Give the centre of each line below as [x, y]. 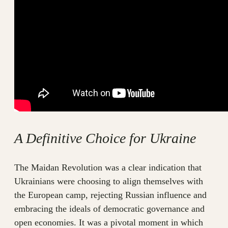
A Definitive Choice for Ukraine [105, 138]
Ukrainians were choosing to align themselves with [109, 181]
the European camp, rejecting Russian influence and [110, 195]
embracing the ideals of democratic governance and [109, 209]
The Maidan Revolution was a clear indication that [108, 168]
